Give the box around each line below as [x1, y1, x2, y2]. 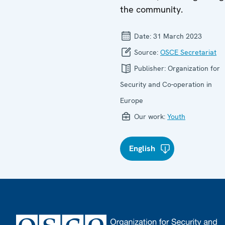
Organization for [168, 64, 220, 73]
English [129, 143, 155, 154]
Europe [120, 96, 143, 105]
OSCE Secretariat [160, 48, 216, 57]
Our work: [132, 112, 167, 121]
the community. [120, 4, 183, 15]
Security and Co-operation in [120, 80, 212, 89]
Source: [132, 48, 160, 57]
